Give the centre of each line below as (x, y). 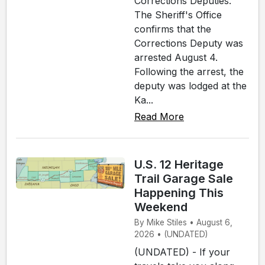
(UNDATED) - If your (182, 252)
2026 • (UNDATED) (171, 235)
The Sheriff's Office (178, 14)
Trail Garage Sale (184, 178)
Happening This (179, 193)
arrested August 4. (176, 57)
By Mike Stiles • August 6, (183, 223)
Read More (159, 116)
